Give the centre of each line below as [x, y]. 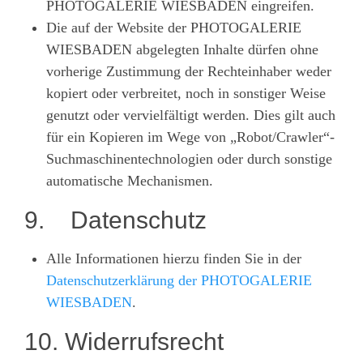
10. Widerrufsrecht [124, 341]
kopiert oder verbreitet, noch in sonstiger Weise [186, 93]
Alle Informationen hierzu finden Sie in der [174, 258]
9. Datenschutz [115, 220]
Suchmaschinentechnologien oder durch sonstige [189, 158]
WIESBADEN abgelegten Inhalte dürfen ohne [182, 49]
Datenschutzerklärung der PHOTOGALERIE [179, 280]
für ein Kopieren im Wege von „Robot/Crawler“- [190, 137]
